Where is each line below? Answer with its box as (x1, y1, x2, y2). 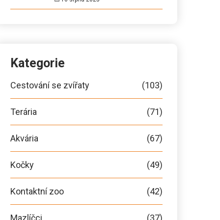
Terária (10, 107, 37, 117)
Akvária (10, 133, 38, 143)
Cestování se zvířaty (10, 80, 89, 90)
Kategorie (10, 56, 65, 70)
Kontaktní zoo (10, 186, 64, 196)
